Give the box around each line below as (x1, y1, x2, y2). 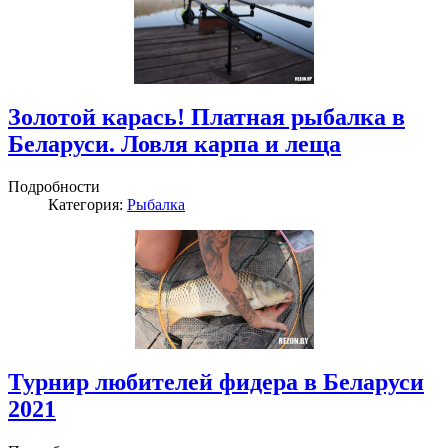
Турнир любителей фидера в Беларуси (8, 368, 424, 395)
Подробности (8, 178, 100, 195)
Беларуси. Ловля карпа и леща (8, 131, 341, 158)
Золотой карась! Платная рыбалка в (8, 104, 405, 131)
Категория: (48, 196, 127, 213)
